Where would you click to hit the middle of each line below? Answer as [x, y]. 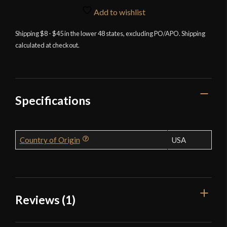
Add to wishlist [119, 12]
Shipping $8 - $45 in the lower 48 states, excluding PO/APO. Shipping [110, 33]
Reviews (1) [45, 199]
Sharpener [52, 34]
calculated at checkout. [47, 45]
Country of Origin [50, 140]
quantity [49, 47]
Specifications [53, 100]
